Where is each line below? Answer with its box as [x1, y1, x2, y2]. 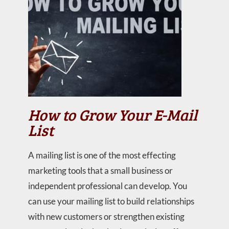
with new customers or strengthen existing [28, 211, 185, 222]
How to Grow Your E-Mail [28, 104, 197, 125]
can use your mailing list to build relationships [28, 196, 194, 207]
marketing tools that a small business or [28, 165, 173, 176]
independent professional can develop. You [28, 180, 187, 191]
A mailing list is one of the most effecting [28, 150, 176, 161]
